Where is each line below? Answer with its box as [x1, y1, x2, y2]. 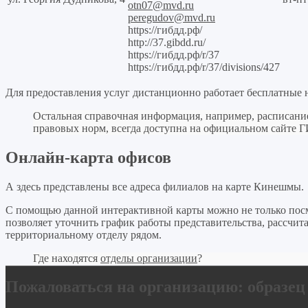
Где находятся [33, 252, 100, 264]
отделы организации [100, 252, 197, 264]
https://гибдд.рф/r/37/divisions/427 [128, 60, 280, 73]
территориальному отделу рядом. [5, 228, 162, 241]
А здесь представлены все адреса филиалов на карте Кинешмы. [5, 180, 304, 192]
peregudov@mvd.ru [128, 11, 215, 23]
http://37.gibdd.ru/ [128, 36, 206, 48]
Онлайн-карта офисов [5, 148, 171, 166]
